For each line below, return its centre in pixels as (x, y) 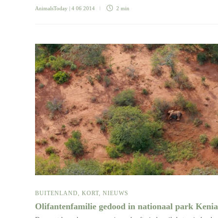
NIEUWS (116, 193)
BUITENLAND (56, 193)
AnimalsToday (51, 9)
